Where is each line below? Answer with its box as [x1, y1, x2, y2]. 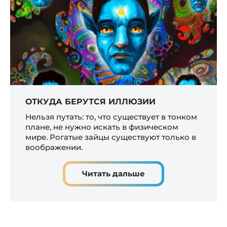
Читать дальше [82, 169, 145, 179]
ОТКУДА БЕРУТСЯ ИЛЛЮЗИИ [25, 97, 156, 107]
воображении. [25, 142, 83, 153]
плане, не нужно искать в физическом [25, 122, 178, 132]
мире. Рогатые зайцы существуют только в [25, 132, 196, 142]
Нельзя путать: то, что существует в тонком [25, 112, 197, 122]
